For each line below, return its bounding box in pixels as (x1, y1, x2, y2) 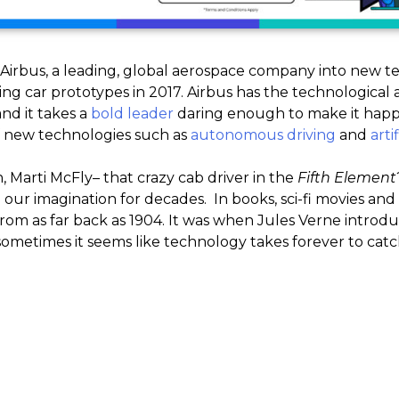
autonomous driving (191, 126, 336, 144)
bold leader (91, 105, 174, 123)
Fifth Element (297, 169, 396, 187)
